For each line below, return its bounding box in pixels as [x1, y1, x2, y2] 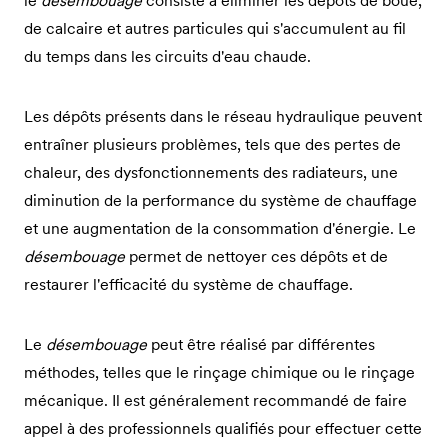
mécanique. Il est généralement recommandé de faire [24, 390, 407, 410]
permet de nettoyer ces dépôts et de [125, 246, 388, 266]
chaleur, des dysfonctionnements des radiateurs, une [24, 162, 398, 182]
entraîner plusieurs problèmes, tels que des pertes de [24, 134, 401, 154]
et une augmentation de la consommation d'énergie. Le [24, 218, 416, 238]
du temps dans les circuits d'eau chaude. [24, 46, 311, 66]
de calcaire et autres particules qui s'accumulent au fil [24, 18, 406, 38]
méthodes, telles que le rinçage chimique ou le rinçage [24, 362, 415, 382]
